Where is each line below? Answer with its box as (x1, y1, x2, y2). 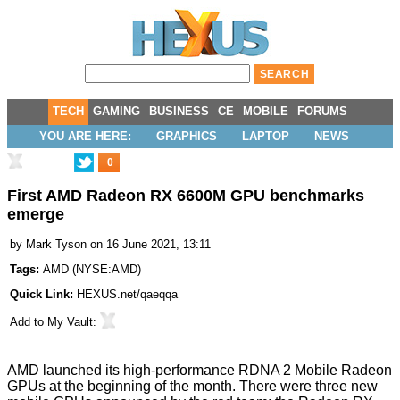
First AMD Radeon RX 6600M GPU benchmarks (7, 187, 364, 205)
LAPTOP (241, 129, 289, 143)
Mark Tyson (26, 237, 87, 252)
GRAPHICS (155, 129, 217, 143)
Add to (10, 315, 47, 329)
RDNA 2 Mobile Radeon (238, 362, 392, 379)
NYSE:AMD (76, 262, 137, 277)
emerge (7, 205, 64, 224)
